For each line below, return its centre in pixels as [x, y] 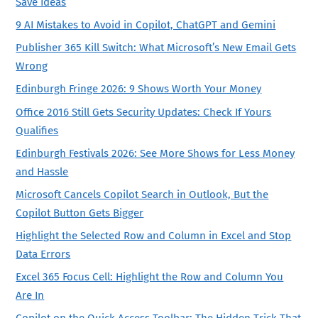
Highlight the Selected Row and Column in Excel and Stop [154, 235]
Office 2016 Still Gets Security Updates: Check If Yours [144, 112]
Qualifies [37, 130]
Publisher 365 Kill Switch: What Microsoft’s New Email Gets [156, 48]
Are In [30, 295]
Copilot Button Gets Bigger [80, 213]
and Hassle [42, 171]
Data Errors [43, 254]
